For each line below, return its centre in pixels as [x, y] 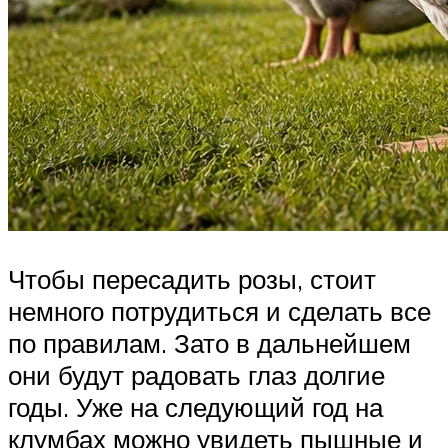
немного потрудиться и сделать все [219, 311]
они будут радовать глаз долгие [196, 375]
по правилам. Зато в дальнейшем [209, 343]
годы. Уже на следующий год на [195, 407]
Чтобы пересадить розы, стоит [192, 279]
